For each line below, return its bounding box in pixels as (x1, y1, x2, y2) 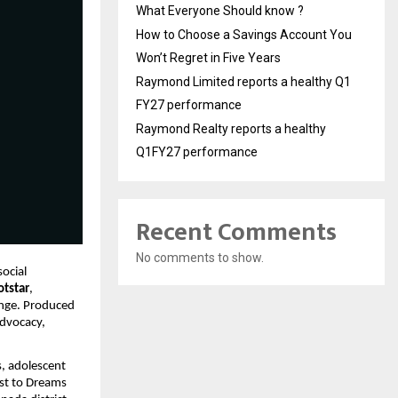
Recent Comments (136, 211, 337, 253)
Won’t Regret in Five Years (136, 50, 281, 65)
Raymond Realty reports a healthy (136, 121, 326, 136)
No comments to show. (136, 250, 264, 265)
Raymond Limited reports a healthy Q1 (136, 74, 351, 89)
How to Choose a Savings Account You (136, 27, 352, 42)
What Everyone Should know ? (136, 3, 304, 18)
